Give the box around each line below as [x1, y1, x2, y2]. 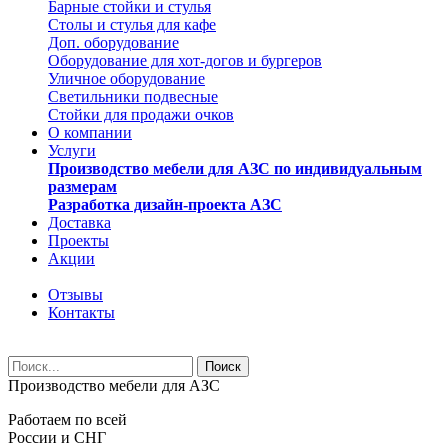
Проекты [48, 232, 109, 249]
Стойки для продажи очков [48, 106, 234, 123]
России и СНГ [8, 429, 106, 446]
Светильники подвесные [48, 88, 218, 105]
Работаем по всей [8, 411, 127, 428]
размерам [48, 178, 117, 195]
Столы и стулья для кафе [48, 16, 216, 33]
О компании [48, 124, 132, 141]
